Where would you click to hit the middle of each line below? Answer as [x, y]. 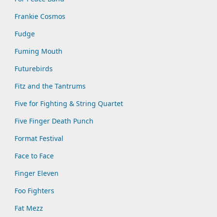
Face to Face [34, 156]
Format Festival [39, 138]
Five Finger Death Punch [54, 121]
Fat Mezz [29, 208]
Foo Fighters [34, 191]
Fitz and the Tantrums [50, 86]
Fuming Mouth [39, 51]
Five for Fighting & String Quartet [69, 103]
